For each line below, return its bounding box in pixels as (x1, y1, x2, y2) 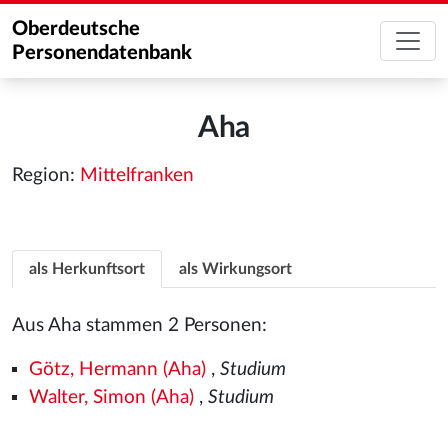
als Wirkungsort (179, 261, 292, 277)
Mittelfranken (80, 166, 194, 185)
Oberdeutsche (12, 19, 140, 39)
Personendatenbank (12, 43, 192, 63)
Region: (12, 166, 80, 185)
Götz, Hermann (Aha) (28, 360, 206, 379)
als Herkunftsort (29, 261, 145, 277)
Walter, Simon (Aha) (28, 388, 194, 407)
